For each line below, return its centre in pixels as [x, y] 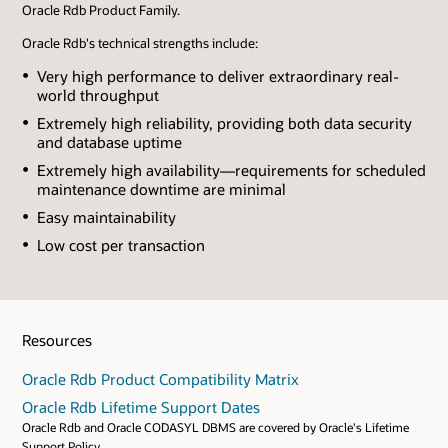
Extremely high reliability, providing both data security [224, 122]
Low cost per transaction [120, 244]
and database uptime [109, 141]
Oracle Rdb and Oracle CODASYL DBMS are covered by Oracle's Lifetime [215, 426]
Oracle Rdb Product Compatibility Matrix [160, 378]
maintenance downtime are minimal [161, 188]
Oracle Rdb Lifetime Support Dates [141, 406]
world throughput [97, 95]
